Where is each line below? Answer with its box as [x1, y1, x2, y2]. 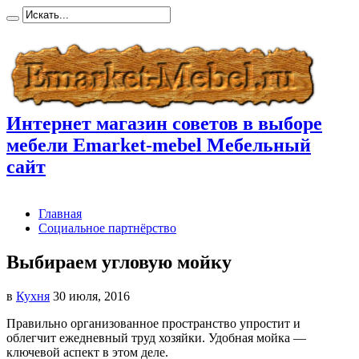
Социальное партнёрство [38, 220, 176, 235]
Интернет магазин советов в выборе [6, 112, 322, 134]
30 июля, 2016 [53, 288, 130, 303]
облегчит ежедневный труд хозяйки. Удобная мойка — [6, 330, 306, 345]
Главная [38, 206, 82, 220]
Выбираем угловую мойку [6, 251, 232, 272]
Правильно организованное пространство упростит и [6, 316, 301, 330]
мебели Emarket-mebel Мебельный [6, 134, 311, 155]
